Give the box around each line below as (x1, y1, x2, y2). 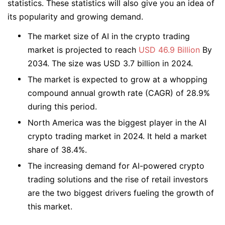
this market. (28, 201, 75, 211)
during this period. (28, 101, 99, 111)
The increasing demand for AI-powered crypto (28, 161, 204, 171)
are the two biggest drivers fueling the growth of (28, 188, 214, 198)
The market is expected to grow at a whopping (28, 74, 207, 84)
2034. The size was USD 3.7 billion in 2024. (28, 58, 195, 68)
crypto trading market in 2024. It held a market (28, 131, 207, 141)
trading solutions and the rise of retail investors (28, 174, 208, 184)
